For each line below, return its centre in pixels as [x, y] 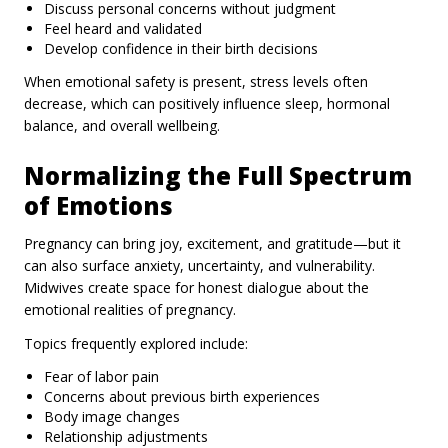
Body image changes [112, 416]
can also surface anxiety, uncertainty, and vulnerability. [199, 265]
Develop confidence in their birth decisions [181, 48]
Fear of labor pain [101, 376]
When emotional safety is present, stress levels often [196, 81]
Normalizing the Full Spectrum [218, 175]
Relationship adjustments [126, 436]
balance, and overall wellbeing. [122, 125]
